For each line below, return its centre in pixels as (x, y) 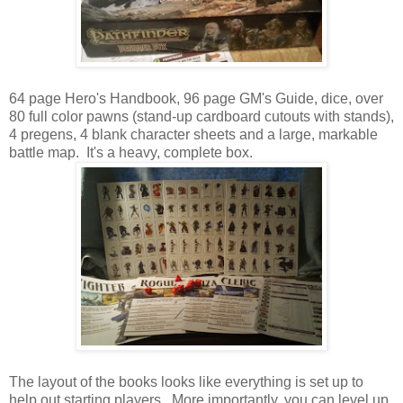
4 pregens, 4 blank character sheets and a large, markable (193, 134)
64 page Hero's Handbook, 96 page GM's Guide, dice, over (196, 98)
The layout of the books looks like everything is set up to (186, 381)
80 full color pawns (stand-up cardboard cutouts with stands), (201, 116)
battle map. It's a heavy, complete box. (131, 152)
